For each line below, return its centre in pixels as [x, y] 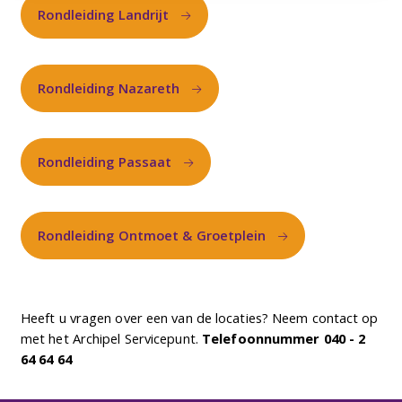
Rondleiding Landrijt [104, 15]
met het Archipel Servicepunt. [111, 339]
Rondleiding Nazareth [109, 88]
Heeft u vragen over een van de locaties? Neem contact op [199, 318]
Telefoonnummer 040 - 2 [284, 339]
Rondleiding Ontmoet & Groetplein [152, 236]
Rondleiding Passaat [105, 162]
